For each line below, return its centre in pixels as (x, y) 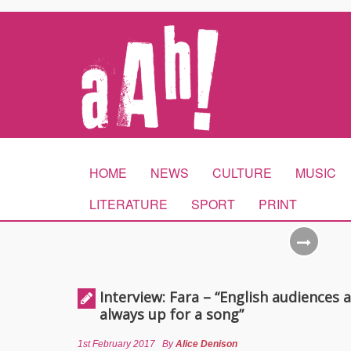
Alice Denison (206, 344)
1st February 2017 (116, 344)
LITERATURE (128, 204)
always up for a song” (172, 314)
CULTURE (242, 173)
